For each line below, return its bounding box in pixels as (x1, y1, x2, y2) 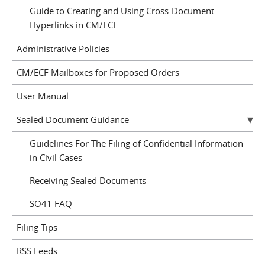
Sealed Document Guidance (16, 114, 129, 126)
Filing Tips (16, 221, 57, 234)
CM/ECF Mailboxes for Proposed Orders (16, 66, 179, 79)
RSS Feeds (16, 245, 57, 257)
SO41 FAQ (30, 198, 72, 210)
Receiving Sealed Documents (30, 174, 146, 187)
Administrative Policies (16, 43, 109, 55)
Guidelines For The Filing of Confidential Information (30, 137, 243, 150)
